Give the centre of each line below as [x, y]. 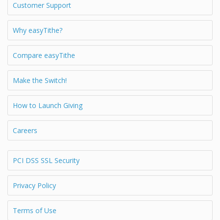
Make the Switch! [40, 80]
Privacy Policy [34, 185]
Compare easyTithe [44, 55]
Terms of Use [35, 210]
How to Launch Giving [48, 105]
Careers [25, 130]
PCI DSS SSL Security [46, 160]
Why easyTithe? [38, 30]
